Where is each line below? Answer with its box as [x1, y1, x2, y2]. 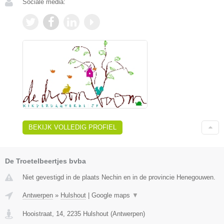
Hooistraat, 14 [22, 209, 63, 217]
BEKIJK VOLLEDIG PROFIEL [28, 123, 116, 131]
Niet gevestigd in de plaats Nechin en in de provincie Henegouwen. [22, 173, 215, 181]
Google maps [91, 191, 132, 199]
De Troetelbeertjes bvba [5, 156, 86, 165]
